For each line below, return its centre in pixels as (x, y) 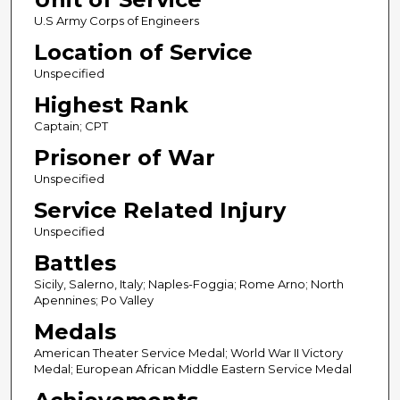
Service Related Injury (159, 211)
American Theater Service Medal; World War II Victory (188, 353)
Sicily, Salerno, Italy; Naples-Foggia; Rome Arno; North (188, 284)
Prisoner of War (124, 158)
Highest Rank (111, 105)
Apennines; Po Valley (93, 300)
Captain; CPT (71, 126)
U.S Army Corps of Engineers (116, 21)
